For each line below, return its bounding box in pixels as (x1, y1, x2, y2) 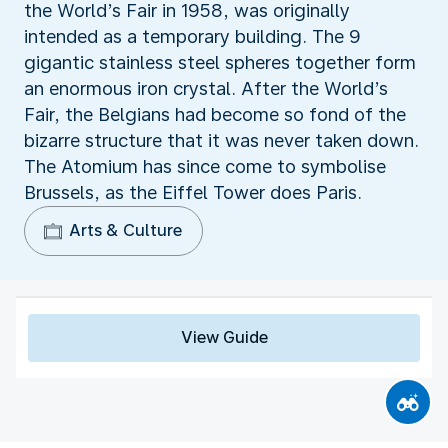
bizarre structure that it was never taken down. (24, 129, 419, 151)
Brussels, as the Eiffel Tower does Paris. (24, 181, 362, 203)
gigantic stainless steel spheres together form (24, 51, 416, 73)
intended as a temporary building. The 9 (24, 25, 361, 47)
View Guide (180, 327, 268, 347)
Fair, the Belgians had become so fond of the (24, 103, 406, 125)
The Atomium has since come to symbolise (24, 155, 386, 177)
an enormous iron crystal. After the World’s (24, 77, 388, 99)
